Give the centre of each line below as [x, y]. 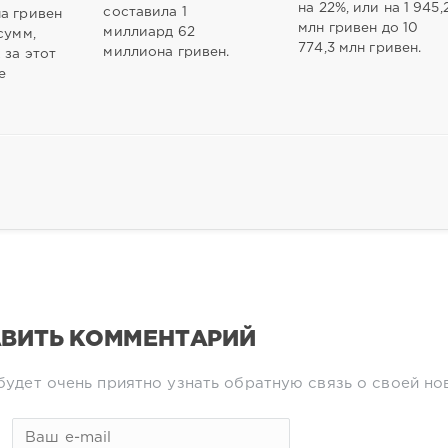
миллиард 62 [149, 31]
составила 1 [145, 11]
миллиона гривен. [166, 51]
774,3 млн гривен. [360, 47]
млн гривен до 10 [358, 27]
